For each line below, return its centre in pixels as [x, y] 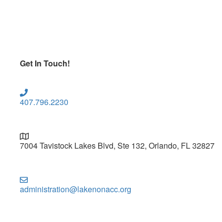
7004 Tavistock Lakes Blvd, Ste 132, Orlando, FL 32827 [117, 145]
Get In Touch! [45, 63]
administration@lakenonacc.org [76, 189]
